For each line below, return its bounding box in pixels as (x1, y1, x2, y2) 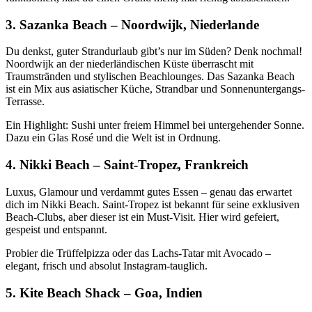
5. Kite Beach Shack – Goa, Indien (6, 285, 203, 300)
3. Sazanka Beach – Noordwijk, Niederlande (6, 17, 259, 32)
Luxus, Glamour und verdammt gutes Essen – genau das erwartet (6, 185, 292, 198)
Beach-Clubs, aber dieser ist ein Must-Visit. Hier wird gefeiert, (6, 210, 279, 223)
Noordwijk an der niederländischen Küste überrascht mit (6, 58, 253, 70)
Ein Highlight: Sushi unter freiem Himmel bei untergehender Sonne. (6, 119, 304, 132)
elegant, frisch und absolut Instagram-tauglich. (6, 259, 208, 272)
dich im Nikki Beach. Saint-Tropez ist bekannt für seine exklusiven (6, 198, 299, 210)
